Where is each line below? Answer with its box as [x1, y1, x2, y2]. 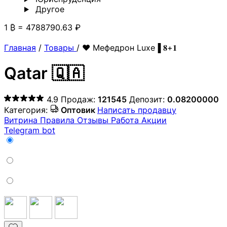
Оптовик [59, 104, 97, 115]
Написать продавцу [97, 104, 176, 115]
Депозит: [129, 94, 167, 104]
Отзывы [77, 115, 111, 125]
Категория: [4, 104, 50, 115]
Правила [40, 115, 77, 125]
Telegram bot [4, 125, 55, 135]
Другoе [32, 4, 64, 14]
